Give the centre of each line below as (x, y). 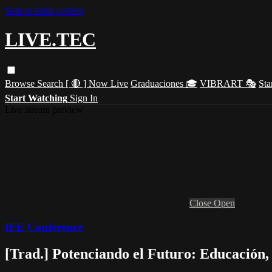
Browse (21, 83)
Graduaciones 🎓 (164, 83)
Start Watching (36, 98)
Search (51, 83)
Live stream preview (44, 109)
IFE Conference (44, 226)
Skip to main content (44, 10)
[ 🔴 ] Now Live (97, 83)
